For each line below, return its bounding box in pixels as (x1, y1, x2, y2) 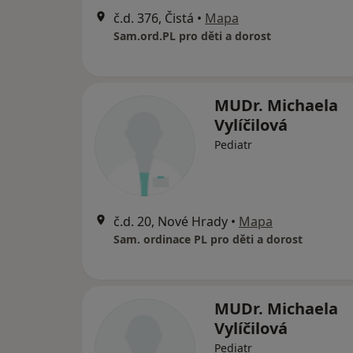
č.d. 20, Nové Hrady (113, 213, 228, 230)
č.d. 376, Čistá (113, 9, 194, 27)
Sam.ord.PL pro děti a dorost (113, 28, 271, 43)
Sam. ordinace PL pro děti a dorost (113, 232, 303, 247)
